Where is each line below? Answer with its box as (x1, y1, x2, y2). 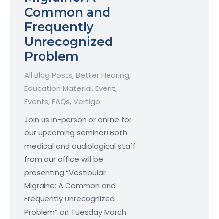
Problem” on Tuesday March (24, 207, 126, 218)
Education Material (24, 83, 92, 94)
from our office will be (24, 154, 103, 165)
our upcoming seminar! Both (24, 128, 127, 138)
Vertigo (73, 96, 100, 107)
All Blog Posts (24, 70, 72, 81)
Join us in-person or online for (24, 114, 131, 125)
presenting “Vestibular (24, 167, 106, 178)
